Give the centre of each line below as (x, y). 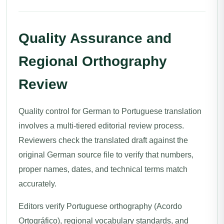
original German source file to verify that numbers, (106, 155)
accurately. (37, 184)
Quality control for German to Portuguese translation (110, 111)
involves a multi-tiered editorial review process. (101, 126)
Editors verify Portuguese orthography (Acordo (100, 206)
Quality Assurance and (95, 38)
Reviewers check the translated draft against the (103, 140)
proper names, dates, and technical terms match (103, 169)
